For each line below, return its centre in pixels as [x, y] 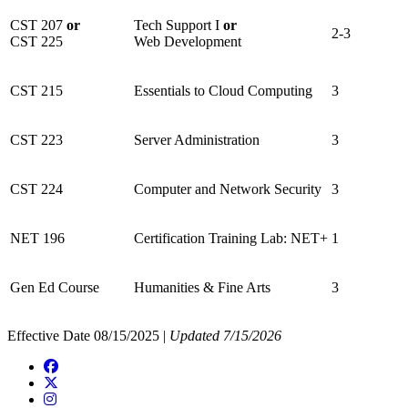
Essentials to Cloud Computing [223, 91]
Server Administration [197, 140]
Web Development [188, 42]
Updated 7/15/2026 [225, 336]
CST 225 [36, 42]
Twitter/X [85, 382]
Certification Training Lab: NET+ [231, 239]
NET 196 [37, 239]
